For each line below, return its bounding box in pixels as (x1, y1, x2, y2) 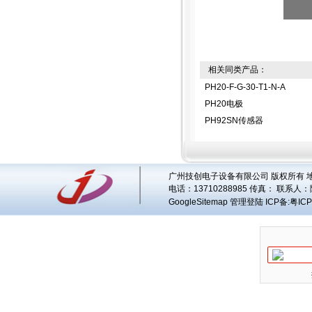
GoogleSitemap (169, 197, 228, 207)
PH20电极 (205, 99, 243, 109)
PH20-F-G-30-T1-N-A (205, 82, 286, 92)
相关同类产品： (200, 65, 267, 75)
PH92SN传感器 (205, 116, 263, 125)
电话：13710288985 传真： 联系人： (169, 184, 310, 194)
